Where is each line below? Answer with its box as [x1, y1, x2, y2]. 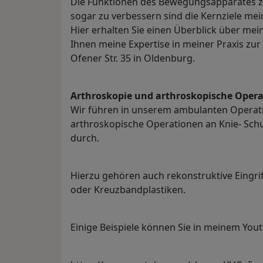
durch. [70, 131, 99, 145]
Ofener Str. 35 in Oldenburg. [70, 52, 195, 65]
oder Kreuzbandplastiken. [70, 183, 186, 197]
